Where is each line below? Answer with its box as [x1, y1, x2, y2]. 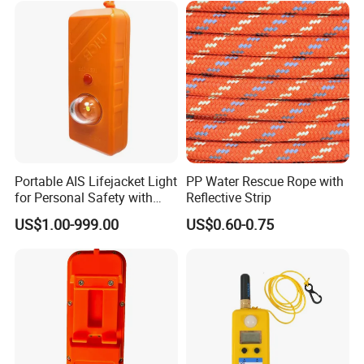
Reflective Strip [185, 188, 271, 206]
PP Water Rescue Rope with [185, 171, 344, 190]
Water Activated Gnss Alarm [15, 204, 175, 223]
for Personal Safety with [15, 188, 154, 206]
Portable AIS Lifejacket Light [15, 171, 178, 190]
